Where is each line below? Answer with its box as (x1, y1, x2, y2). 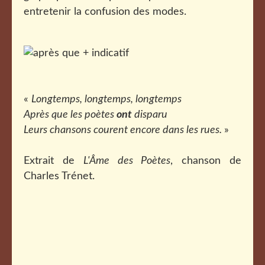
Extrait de (24, 156, 83, 166)
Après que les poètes (24, 109, 117, 120)
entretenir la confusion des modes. (24, 7, 186, 17)
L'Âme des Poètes (83, 156, 171, 166)
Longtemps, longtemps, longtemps (31, 94, 182, 105)
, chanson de (170, 156, 242, 166)
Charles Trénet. (24, 171, 95, 182)
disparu (132, 109, 167, 120)
